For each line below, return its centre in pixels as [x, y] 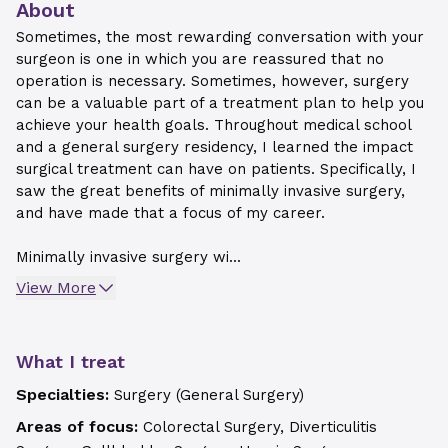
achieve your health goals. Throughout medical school [213, 125]
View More [56, 287]
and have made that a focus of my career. [170, 213]
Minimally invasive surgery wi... [128, 257]
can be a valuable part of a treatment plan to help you [220, 103]
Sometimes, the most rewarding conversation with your [220, 37]
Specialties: [65, 394]
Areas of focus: [79, 426]
